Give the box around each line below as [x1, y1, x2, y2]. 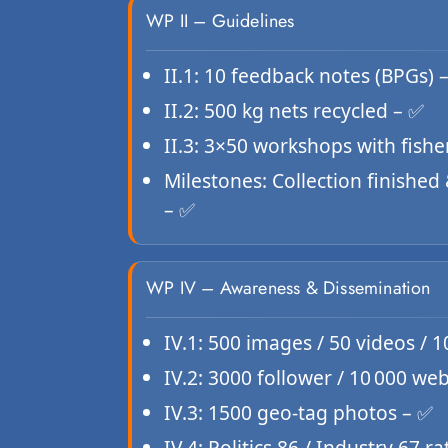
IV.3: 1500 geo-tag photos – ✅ [164, 399, 433, 427]
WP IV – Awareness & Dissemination [146, 275, 431, 302]
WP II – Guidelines [146, 8, 295, 35]
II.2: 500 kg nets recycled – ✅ [164, 97, 424, 125]
